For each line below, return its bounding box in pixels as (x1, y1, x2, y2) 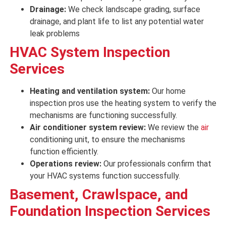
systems (67, 171, 102, 181)
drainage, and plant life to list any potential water (29, 17, 204, 27)
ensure (101, 135, 125, 145)
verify (182, 98, 202, 108)
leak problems (29, 29, 80, 39)
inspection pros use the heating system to (29, 98, 182, 108)
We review (147, 123, 185, 133)
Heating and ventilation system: (29, 86, 152, 96)
